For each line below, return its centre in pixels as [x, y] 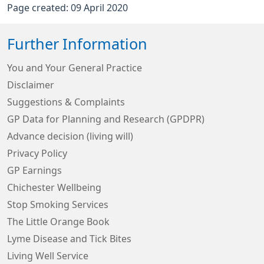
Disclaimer [31, 85]
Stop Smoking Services [58, 204]
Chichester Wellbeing [54, 187]
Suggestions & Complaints [66, 102]
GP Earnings [34, 170]
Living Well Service [48, 256]
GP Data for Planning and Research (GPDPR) [106, 119]
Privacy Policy [37, 153]
